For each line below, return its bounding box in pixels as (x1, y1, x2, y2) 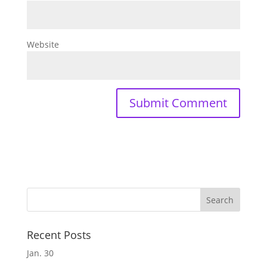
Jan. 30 (26, 247, 54, 259)
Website (26, 39, 59, 50)
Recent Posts (26, 228, 91, 242)
